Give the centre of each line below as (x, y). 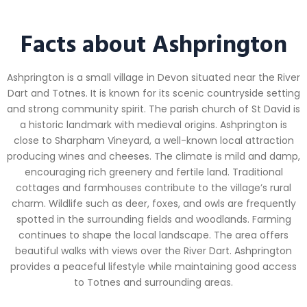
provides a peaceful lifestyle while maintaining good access (153, 267)
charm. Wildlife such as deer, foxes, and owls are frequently (153, 204)
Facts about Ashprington (153, 44)
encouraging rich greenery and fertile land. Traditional (153, 172)
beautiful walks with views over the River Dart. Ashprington (153, 251)
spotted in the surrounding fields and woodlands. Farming (153, 220)
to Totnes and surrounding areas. (153, 283)
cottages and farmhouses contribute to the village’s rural (153, 188)
